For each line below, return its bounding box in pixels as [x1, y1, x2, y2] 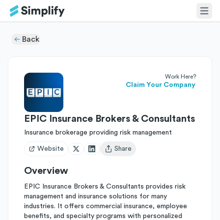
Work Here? [165, 74, 196, 80]
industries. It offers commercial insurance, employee [24, 203, 187, 210]
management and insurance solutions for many [24, 193, 167, 200]
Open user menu [104, 149, 155, 157]
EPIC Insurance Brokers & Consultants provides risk [24, 183, 186, 190]
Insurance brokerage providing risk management [24, 129, 172, 136]
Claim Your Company [126, 82, 195, 88]
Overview [24, 166, 68, 176]
